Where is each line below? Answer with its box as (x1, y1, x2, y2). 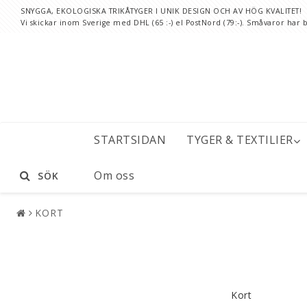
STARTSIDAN (94, 132, 166, 148)
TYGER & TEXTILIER (186, 132, 293, 148)
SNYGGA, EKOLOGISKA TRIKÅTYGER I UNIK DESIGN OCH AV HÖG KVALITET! (21, 6, 302, 16)
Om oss (94, 167, 134, 183)
